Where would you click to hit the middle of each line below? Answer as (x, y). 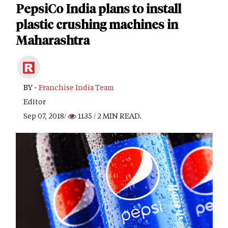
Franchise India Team (76, 87)
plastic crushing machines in (97, 25)
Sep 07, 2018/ (46, 116)
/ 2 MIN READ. (117, 116)
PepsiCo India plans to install (98, 9)
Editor (35, 102)
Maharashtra (53, 40)
